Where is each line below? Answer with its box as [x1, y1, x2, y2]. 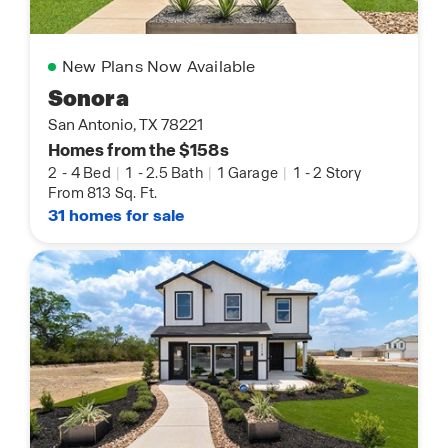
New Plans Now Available [62, 56, 256, 78]
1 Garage [215, 164, 282, 183]
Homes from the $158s [48, 139, 229, 162]
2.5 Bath [146, 164, 207, 183]
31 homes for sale [48, 205, 185, 227]
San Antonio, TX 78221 [48, 115, 203, 136]
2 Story [313, 164, 361, 183]
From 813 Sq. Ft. [48, 184, 158, 203]
